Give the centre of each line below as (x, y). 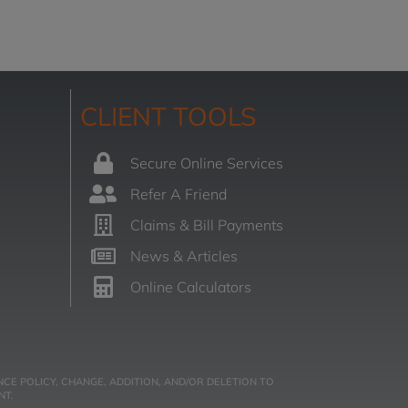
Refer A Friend (179, 194)
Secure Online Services (207, 163)
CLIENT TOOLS (168, 117)
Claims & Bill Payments (207, 225)
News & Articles (184, 256)
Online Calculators (191, 287)
